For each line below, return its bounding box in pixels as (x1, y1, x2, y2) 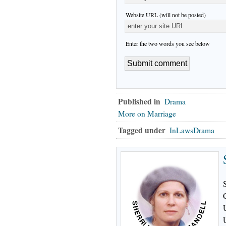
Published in (118, 95, 160, 107)
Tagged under (118, 124, 165, 136)
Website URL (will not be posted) (126, 10, 206, 19)
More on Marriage (118, 108, 176, 119)
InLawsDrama (169, 125, 214, 135)
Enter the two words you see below (126, 39, 210, 47)
